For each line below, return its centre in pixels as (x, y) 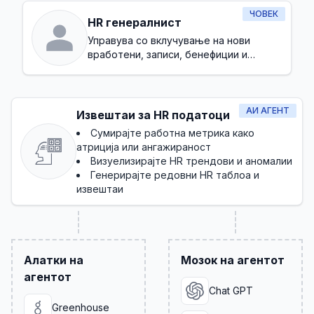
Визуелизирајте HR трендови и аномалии (191, 161)
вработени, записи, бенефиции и (168, 54)
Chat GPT (231, 291)
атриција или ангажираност (144, 147)
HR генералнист (135, 22)
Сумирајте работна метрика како (172, 133)
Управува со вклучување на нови (169, 40)
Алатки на (54, 260)
